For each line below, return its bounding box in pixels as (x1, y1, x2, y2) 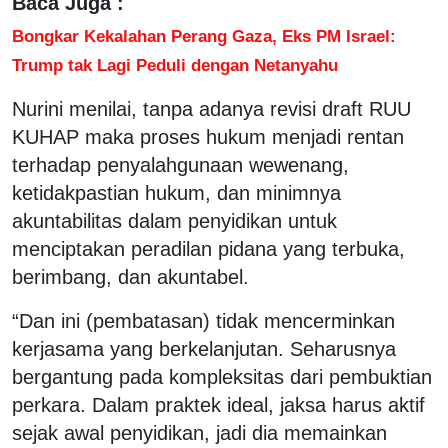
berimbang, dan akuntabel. (12, 265, 249, 288)
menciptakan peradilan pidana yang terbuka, (12, 237, 405, 260)
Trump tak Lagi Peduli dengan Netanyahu (12, 54, 338, 75)
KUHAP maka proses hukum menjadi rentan (12, 125, 404, 148)
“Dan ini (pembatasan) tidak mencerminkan (12, 309, 395, 332)
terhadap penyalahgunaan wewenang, (12, 153, 349, 176)
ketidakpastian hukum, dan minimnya (12, 181, 341, 204)
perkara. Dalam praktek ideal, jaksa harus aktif (12, 393, 425, 416)
